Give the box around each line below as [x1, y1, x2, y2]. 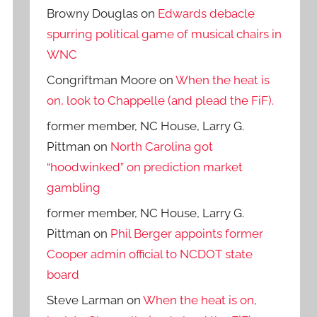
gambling [47, 180, 101, 195]
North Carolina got [110, 139, 214, 154]
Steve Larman [47, 292, 125, 307]
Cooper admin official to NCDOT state [47, 246, 253, 261]
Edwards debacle [158, 6, 255, 21]
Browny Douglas [47, 6, 139, 21]
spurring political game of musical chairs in [47, 27, 282, 42]
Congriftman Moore [47, 73, 157, 88]
